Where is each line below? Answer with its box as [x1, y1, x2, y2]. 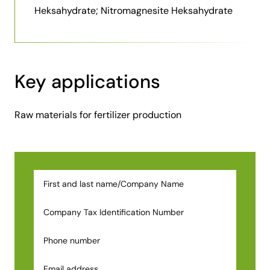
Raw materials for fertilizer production [14, 108, 181, 121]
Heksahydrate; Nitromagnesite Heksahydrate [34, 4, 233, 17]
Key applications [14, 69, 160, 94]
